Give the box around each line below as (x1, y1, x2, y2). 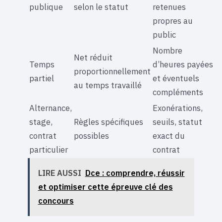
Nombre (153, 45, 182, 56)
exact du (153, 130, 185, 141)
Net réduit (74, 52, 112, 63)
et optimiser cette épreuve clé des (38, 182, 173, 192)
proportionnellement (74, 65, 151, 77)
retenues (153, 1, 186, 12)
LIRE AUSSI (38, 168, 81, 178)
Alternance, (29, 102, 72, 113)
